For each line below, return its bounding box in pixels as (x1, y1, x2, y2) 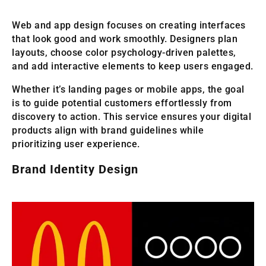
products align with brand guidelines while (12, 124, 204, 136)
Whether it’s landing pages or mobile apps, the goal (12, 83, 245, 95)
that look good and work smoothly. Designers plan (12, 33, 237, 45)
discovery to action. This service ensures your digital (12, 110, 251, 122)
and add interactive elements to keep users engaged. (12, 60, 254, 72)
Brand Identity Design (12, 161, 138, 176)
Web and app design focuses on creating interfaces (12, 19, 246, 31)
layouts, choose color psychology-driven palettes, (12, 46, 236, 58)
